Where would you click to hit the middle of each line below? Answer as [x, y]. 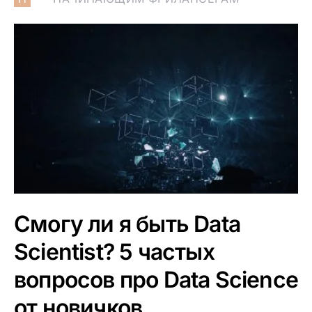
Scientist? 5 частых [114, 252]
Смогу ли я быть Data [127, 224]
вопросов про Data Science [156, 280]
